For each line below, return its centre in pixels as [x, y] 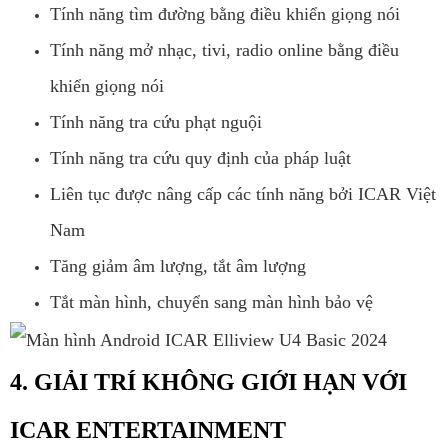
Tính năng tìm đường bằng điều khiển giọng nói [225, 14]
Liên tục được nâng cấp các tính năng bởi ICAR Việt [243, 194]
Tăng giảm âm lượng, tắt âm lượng [178, 266]
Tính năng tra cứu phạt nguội [156, 122]
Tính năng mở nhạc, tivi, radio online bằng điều [224, 50]
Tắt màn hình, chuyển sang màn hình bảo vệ [211, 302]
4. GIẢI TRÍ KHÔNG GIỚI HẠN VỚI [208, 382]
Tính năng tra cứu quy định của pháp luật [200, 158]
